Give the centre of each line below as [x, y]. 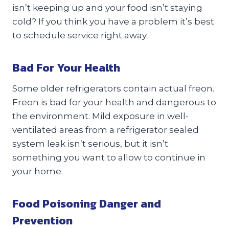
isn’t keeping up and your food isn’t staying [107, 7]
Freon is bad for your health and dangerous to [114, 102]
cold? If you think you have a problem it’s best [113, 21]
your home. [38, 171]
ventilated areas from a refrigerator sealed [106, 130]
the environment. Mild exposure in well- [100, 116]
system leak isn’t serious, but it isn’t [90, 143]
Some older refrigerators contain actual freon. [113, 88]
